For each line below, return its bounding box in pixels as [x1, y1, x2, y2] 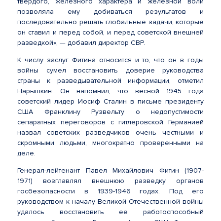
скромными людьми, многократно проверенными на [17, 139, 204, 147]
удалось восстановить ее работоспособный [17, 208, 204, 216]
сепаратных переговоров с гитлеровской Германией [17, 118, 204, 126]
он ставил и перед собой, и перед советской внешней [17, 28, 204, 37]
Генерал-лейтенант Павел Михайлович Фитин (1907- [17, 166, 204, 175]
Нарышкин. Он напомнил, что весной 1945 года [17, 87, 204, 95]
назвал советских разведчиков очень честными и [17, 128, 204, 137]
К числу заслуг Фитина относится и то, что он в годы [17, 56, 204, 64]
